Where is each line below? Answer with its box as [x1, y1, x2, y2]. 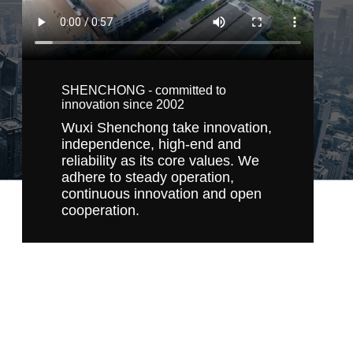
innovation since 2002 [61, 98, 184, 112]
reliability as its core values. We [61, 153, 259, 169]
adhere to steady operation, [61, 169, 234, 186]
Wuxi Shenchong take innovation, [61, 120, 272, 136]
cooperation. [61, 203, 139, 219]
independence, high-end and [61, 136, 241, 153]
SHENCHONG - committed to [61, 84, 226, 98]
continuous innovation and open [61, 186, 262, 203]
